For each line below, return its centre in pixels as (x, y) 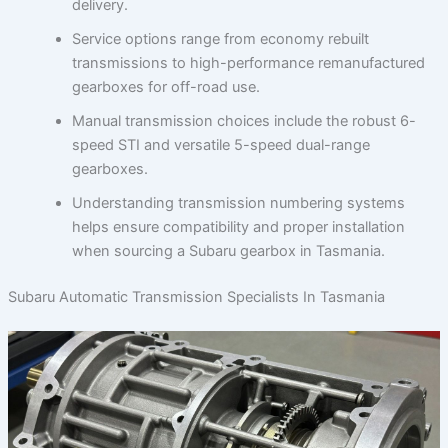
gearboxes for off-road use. (165, 86)
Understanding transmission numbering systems (238, 202)
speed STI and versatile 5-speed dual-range (220, 144)
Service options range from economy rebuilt (220, 38)
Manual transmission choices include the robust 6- (243, 120)
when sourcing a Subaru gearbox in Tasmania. (228, 250)
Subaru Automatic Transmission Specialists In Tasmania (196, 296)
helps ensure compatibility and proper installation (238, 226)
